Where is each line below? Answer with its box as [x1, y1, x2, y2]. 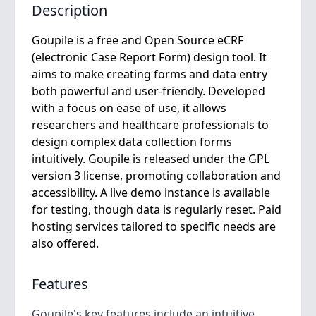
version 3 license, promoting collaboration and [32, 168, 281, 183]
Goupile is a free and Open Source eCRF [32, 32, 243, 48]
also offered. [32, 236, 99, 251]
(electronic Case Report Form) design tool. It [32, 49, 267, 65]
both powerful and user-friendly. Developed [32, 83, 265, 99]
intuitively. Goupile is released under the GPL [32, 151, 269, 166]
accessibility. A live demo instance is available [32, 185, 270, 200]
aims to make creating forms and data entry [32, 66, 267, 82]
